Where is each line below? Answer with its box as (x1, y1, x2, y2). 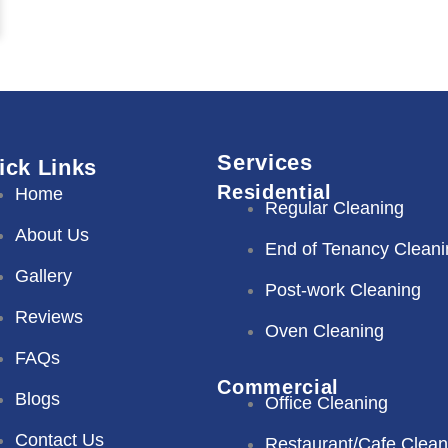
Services (217, 150, 313, 175)
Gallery (15, 266, 73, 286)
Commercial (217, 376, 340, 398)
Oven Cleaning (265, 321, 385, 341)
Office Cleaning (265, 393, 389, 413)
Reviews (15, 307, 84, 327)
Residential (217, 181, 332, 203)
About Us (15, 225, 90, 245)
